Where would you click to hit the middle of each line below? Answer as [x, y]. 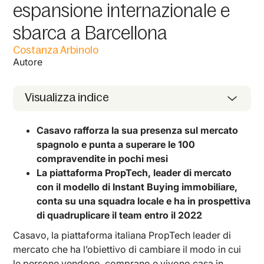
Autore [28, 62]
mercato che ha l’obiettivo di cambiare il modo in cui [127, 249]
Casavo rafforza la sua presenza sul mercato [138, 130]
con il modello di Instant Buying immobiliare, [137, 187]
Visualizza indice [67, 97]
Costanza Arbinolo [56, 50]
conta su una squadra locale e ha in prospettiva [144, 201]
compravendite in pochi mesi [103, 158]
